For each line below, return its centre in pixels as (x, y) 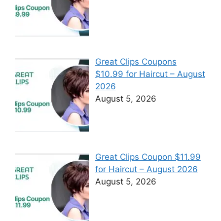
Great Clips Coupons (136, 61)
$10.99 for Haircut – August (150, 74)
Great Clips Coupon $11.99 (148, 157)
